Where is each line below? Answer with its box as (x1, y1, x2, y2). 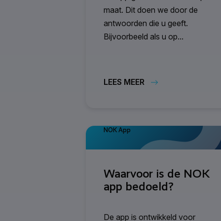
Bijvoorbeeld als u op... (104, 31, 184, 41)
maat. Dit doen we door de (104, 4, 198, 15)
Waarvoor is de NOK (104, 166, 210, 181)
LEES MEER (104, 77, 145, 87)
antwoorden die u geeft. (104, 18, 188, 28)
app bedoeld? (104, 179, 174, 193)
